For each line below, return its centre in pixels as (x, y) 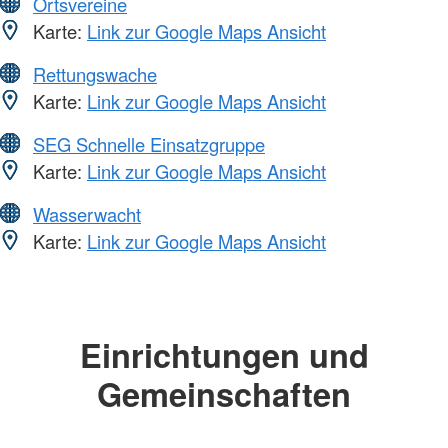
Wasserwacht (87, 214)
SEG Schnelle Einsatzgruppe (149, 144)
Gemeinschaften (224, 394)
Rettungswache (95, 74)
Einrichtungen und (224, 355)
